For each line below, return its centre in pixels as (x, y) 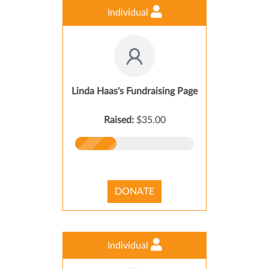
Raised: (120, 120)
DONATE (134, 192)
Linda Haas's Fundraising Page (134, 91)
